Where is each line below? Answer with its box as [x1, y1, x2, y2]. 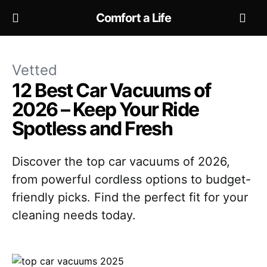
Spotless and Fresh [12, 117, 173, 140]
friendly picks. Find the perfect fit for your [12, 190, 248, 204]
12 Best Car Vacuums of [12, 79, 211, 102]
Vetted [12, 61, 57, 79]
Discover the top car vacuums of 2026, [12, 154, 230, 169]
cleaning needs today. [12, 208, 136, 222]
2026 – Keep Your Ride [12, 98, 199, 121]
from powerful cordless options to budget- [12, 172, 251, 187]
